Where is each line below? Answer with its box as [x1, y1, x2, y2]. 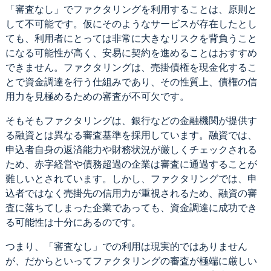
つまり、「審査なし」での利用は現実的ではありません [5, 241, 247, 252]
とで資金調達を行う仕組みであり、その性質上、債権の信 [5, 76, 257, 87]
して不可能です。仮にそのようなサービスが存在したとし [5, 18, 257, 29]
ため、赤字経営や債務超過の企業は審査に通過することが [5, 158, 257, 169]
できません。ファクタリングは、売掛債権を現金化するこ [5, 62, 257, 73]
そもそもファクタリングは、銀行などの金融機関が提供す [5, 115, 257, 126]
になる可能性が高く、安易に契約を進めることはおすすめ [5, 47, 257, 58]
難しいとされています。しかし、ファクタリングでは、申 [5, 173, 257, 184]
